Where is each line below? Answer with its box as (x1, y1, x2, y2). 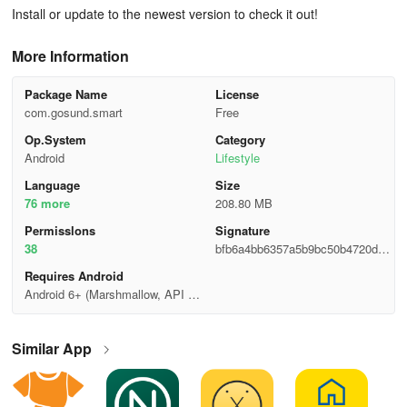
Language (24, 176, 80, 194)
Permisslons (24, 222, 95, 239)
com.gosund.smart (24, 104, 123, 121)
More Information (12, 45, 129, 66)
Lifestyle (214, 149, 260, 166)
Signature (214, 222, 270, 239)
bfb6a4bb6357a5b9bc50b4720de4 (214, 240, 391, 257)
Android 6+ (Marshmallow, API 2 (24, 285, 194, 303)
